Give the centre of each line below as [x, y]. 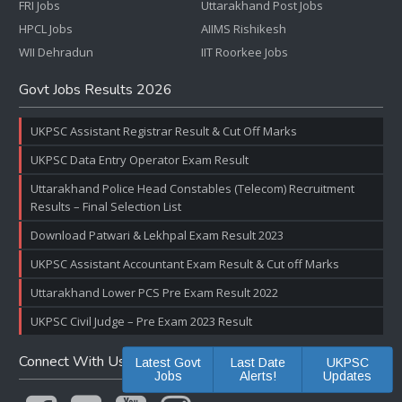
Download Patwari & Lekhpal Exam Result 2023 [157, 235]
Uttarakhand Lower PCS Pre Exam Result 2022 [154, 293]
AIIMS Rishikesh [244, 29]
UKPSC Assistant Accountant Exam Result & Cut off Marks [185, 264]
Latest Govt [168, 363]
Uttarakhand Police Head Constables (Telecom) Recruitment [192, 188]
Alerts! [258, 376]
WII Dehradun [56, 52]
